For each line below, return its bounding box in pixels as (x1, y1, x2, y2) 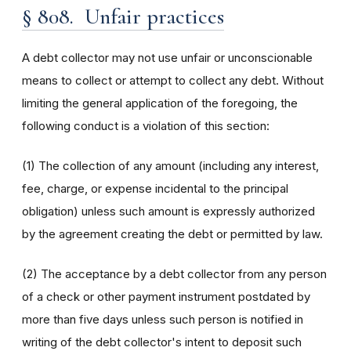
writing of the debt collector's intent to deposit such (22, 335, 302, 349)
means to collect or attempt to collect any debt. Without (22, 73, 324, 88)
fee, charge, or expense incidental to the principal (22, 181, 288, 196)
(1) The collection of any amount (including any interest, (22, 158, 319, 173)
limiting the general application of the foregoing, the (22, 96, 298, 110)
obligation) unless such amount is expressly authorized (22, 204, 315, 219)
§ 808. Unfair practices (22, 3, 224, 30)
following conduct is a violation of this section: (22, 118, 270, 133)
